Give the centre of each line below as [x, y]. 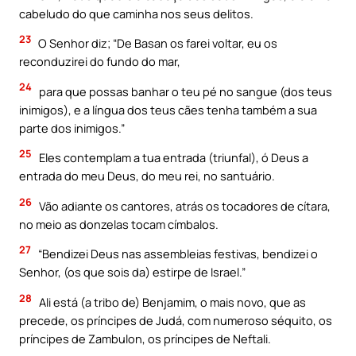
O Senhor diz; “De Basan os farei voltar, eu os [157, 43]
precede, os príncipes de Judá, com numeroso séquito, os [176, 321]
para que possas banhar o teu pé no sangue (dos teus [184, 91]
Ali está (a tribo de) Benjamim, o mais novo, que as [171, 302]
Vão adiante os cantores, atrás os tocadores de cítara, [184, 205]
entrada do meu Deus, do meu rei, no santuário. [147, 176]
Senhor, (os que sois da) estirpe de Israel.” [132, 272]
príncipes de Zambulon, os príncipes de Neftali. [145, 339]
